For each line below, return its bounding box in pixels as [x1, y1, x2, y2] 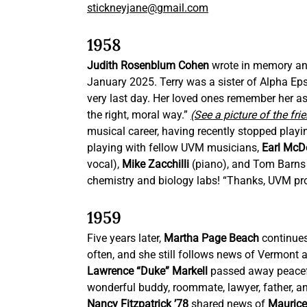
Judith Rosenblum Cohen [87, 59, 212, 73]
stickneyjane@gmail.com [87, 1, 209, 15]
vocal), [87, 158, 123, 171]
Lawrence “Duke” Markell [87, 265, 208, 278]
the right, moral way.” [87, 108, 191, 122]
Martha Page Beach [164, 232, 260, 245]
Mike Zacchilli [122, 158, 193, 171]
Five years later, [87, 232, 164, 245]
